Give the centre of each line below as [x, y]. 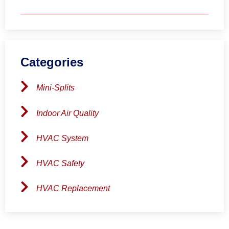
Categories [52, 62]
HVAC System [62, 138]
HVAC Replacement [73, 188]
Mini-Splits [55, 88]
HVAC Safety [60, 163]
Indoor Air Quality [67, 113]
